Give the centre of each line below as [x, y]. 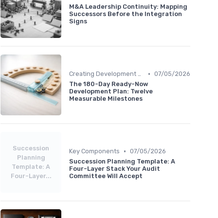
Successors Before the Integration [126, 14]
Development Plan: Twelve [111, 91]
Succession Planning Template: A [122, 162]
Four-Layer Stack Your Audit [115, 169]
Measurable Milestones [106, 99]
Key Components [94, 151]
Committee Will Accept [106, 176]
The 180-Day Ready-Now [109, 84]
